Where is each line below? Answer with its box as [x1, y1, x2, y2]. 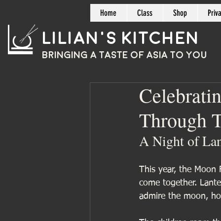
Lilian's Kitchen [42, 29, 199, 47]
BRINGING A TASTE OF [42, 50, 147, 60]
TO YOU [170, 50, 207, 60]
